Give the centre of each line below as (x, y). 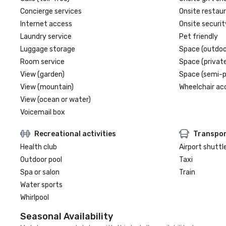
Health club (39, 147)
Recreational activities (75, 134)
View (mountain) (47, 87)
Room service (42, 62)
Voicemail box (43, 112)
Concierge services (51, 11)
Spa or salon (40, 172)
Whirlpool (35, 197)
